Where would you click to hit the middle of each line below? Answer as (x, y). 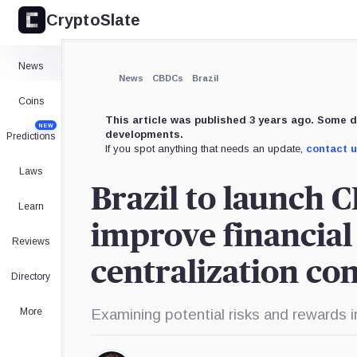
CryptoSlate (94, 20)
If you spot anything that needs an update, (206, 149)
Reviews (31, 241)
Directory (31, 277)
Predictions (31, 136)
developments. (144, 134)
